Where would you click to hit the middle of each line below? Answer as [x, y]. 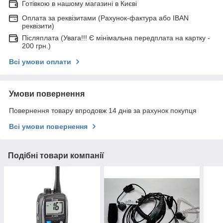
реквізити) [38, 26]
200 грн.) [36, 46]
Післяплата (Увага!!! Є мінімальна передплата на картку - [116, 38]
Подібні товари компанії [56, 155]
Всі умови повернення [48, 126]
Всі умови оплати [40, 61]
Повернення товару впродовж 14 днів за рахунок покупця [103, 110]
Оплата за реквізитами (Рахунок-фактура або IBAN [105, 18]
